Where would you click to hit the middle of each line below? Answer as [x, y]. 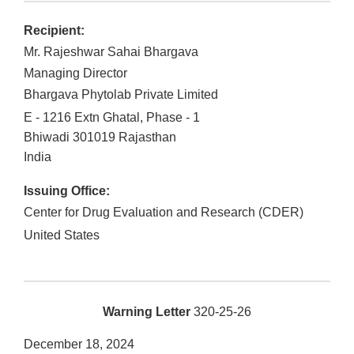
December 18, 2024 [79, 345]
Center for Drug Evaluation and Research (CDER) [164, 213]
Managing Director [75, 73]
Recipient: [54, 31]
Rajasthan [147, 137]
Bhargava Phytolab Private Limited [121, 95]
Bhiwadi [47, 137]
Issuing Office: [67, 191]
